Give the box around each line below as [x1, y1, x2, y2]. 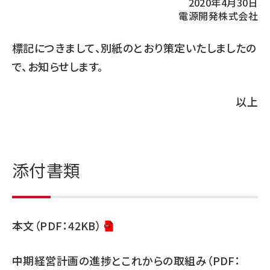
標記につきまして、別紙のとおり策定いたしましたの [12, 40, 257, 55]
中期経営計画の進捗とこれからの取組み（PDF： [12, 253, 241, 268]
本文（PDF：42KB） [12, 218, 102, 233]
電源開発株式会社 [178, 8, 258, 23]
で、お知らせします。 [12, 58, 104, 74]
